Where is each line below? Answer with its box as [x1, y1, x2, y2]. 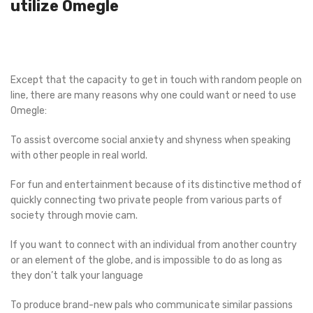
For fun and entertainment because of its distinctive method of [10, 179, 302, 191]
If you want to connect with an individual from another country [10, 239, 297, 251]
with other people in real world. [10, 150, 147, 161]
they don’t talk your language [10, 270, 143, 282]
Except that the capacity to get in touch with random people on [10, 74, 302, 86]
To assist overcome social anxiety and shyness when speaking [10, 134, 291, 146]
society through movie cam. [10, 210, 138, 221]
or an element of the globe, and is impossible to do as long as [10, 254, 282, 266]
